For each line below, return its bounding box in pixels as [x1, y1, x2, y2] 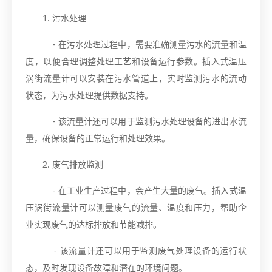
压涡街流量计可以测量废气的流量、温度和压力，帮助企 [25, 201, 246, 213]
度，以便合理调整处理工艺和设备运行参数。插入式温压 [25, 55, 246, 67]
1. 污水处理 [42, 12, 87, 24]
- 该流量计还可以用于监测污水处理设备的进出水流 [42, 115, 246, 127]
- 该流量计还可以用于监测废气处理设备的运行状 [42, 244, 246, 256]
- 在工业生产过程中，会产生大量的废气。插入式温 [42, 184, 246, 196]
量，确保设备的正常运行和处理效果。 [25, 132, 171, 144]
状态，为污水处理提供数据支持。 [25, 89, 154, 101]
